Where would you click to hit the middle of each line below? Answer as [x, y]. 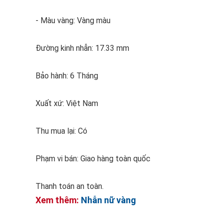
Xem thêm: [58, 200]
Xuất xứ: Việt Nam [67, 103]
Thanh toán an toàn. [71, 186]
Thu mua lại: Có [61, 131]
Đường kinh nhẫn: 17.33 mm [82, 48]
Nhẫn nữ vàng [109, 200]
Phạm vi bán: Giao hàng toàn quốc [93, 159]
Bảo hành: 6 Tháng [67, 76]
